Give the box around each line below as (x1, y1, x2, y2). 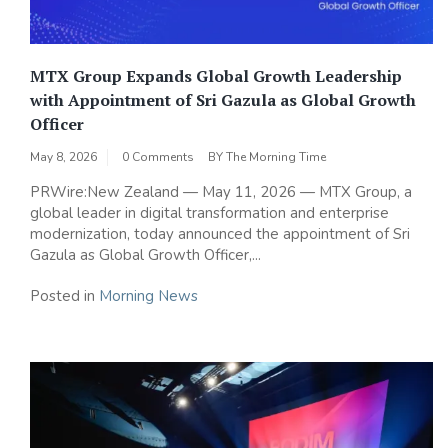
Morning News (99, 286, 198, 307)
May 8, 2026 (30, 149, 97, 166)
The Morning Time (226, 149, 326, 166)
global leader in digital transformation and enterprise (30, 203, 389, 224)
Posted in (30, 286, 99, 307)
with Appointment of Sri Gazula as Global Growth (30, 89, 416, 112)
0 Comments (122, 149, 194, 166)
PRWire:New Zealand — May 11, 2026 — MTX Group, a (30, 182, 412, 203)
